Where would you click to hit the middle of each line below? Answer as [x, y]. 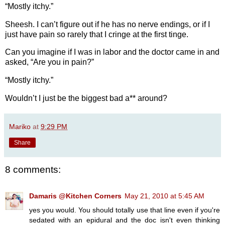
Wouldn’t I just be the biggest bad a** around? [86, 98]
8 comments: [33, 170]
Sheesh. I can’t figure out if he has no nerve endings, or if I [107, 24]
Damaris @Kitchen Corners [75, 196]
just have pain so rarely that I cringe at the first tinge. [97, 34]
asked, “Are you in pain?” [49, 62]
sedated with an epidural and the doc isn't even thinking [125, 220]
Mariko [20, 127]
